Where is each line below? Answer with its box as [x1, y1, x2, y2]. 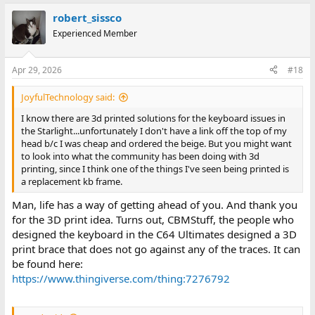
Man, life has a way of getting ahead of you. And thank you [11, 198, 297, 212]
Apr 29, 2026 [11, 63, 62, 76]
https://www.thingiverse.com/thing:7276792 [11, 271, 230, 286]
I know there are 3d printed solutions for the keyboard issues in [20, 111, 285, 124]
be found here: [11, 257, 83, 271]
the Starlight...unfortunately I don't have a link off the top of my [20, 124, 287, 137]
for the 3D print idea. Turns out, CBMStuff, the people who [11, 212, 294, 227]
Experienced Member [52, 27, 137, 40]
